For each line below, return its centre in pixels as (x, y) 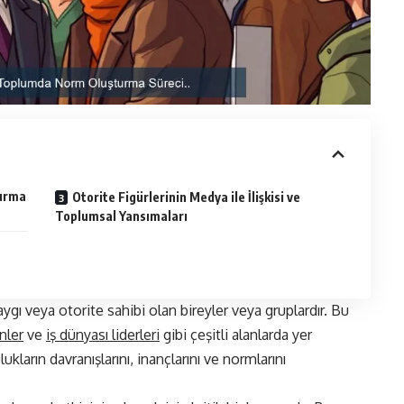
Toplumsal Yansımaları (122, 216)
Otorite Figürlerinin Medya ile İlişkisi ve (187, 197)
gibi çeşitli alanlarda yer (236, 335)
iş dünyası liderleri (103, 335)
